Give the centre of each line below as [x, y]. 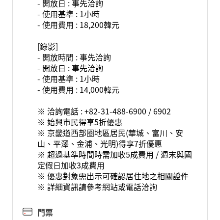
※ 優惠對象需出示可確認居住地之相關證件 [113, 176]
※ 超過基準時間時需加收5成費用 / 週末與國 [114, 154]
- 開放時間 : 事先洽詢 [74, 57]
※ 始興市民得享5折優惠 [80, 122]
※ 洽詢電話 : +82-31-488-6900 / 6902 [104, 111]
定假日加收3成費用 [71, 165]
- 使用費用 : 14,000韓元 [78, 89]
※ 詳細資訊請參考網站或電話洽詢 [97, 187]
